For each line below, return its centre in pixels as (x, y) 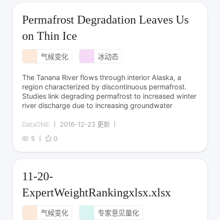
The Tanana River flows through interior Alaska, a (102, 78)
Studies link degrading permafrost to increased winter (110, 96)
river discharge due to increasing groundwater (97, 106)
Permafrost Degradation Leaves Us (106, 20)
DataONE (36, 124)
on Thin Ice (50, 36)
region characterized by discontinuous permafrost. (105, 87)
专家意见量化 (118, 213)
